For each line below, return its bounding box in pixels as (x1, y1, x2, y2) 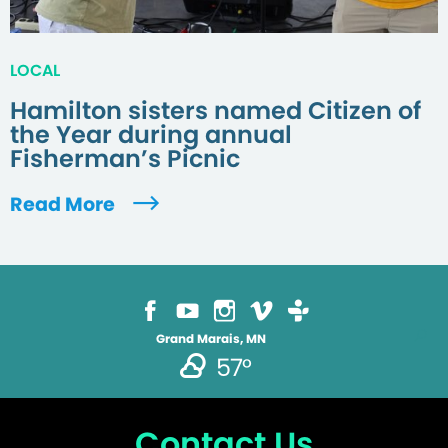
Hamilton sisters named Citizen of (10, 94, 421, 128)
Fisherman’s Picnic (10, 142, 240, 176)
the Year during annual (10, 118, 292, 152)
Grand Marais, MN (156, 330, 266, 348)
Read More (10, 191, 119, 219)
